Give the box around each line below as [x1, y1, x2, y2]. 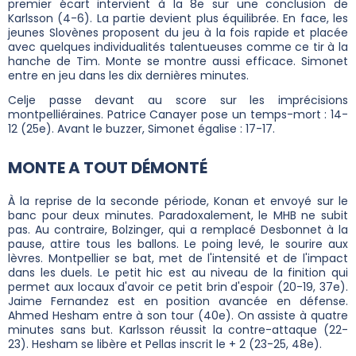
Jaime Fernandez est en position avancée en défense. [8, 292, 348, 309]
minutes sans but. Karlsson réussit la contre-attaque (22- [8, 321, 348, 338]
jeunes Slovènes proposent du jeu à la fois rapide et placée [8, 24, 348, 41]
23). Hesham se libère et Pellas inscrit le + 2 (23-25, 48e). [8, 335, 325, 352]
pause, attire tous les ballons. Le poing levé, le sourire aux [8, 235, 348, 252]
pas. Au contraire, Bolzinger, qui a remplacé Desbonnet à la [8, 221, 348, 238]
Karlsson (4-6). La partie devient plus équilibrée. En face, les [8, 10, 348, 26]
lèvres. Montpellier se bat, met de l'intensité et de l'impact [8, 250, 348, 266]
